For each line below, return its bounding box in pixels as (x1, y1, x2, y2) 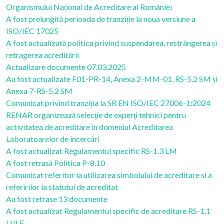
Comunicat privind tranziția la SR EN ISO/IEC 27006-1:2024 (6, 98, 210, 107)
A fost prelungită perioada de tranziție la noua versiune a (6, 14, 195, 23)
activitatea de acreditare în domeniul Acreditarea (6, 122, 173, 131)
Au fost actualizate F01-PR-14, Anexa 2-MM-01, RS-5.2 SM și (6, 74, 217, 83)
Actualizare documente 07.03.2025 (6, 62, 126, 71)
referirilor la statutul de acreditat (6, 182, 118, 191)
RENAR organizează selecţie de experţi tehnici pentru (6, 110, 186, 119)
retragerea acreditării (6, 50, 79, 59)
